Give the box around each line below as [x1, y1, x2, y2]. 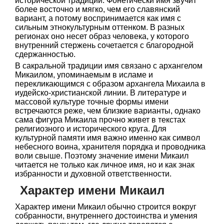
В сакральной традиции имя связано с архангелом [15, 61, 202, 70]
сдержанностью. [15, 50, 75, 58]
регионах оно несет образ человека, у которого [15, 32, 189, 40]
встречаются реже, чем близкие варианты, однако [15, 106, 200, 115]
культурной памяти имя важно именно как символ [15, 133, 200, 142]
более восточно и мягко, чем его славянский [15, 5, 180, 13]
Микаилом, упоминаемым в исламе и [15, 70, 153, 79]
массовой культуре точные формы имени [15, 97, 168, 106]
